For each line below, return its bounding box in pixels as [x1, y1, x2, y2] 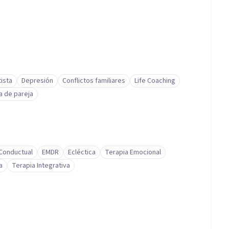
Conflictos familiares [62, 76, 125, 86]
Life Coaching [134, 76, 175, 86]
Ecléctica [68, 147, 96, 157]
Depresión [21, 76, 53, 86]
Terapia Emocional [105, 147, 161, 157]
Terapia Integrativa [12, 161, 70, 171]
